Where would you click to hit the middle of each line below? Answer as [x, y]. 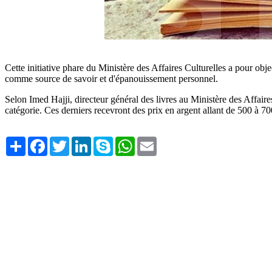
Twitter [83, 141]
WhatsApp [155, 141]
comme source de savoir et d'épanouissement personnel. [111, 78]
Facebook [66, 141]
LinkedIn [109, 141]
